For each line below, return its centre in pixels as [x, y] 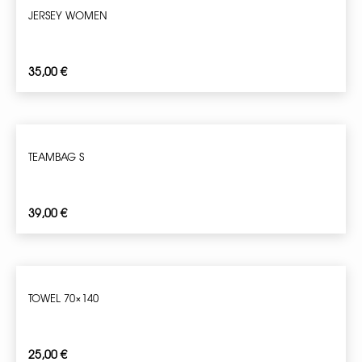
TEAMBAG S [56, 157]
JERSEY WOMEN [67, 15]
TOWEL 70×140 [63, 298]
